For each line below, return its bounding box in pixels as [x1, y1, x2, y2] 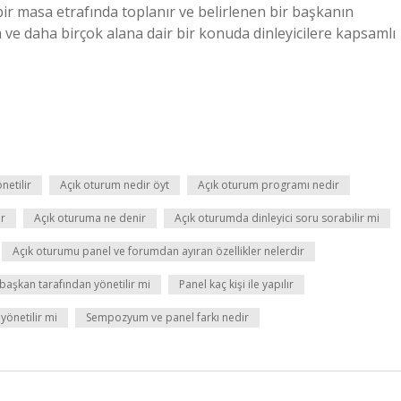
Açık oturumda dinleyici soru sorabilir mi [175, 210, 380, 226]
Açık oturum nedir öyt [60, 177, 169, 192]
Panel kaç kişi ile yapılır [179, 277, 294, 292]
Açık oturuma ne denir [34, 210, 146, 226]
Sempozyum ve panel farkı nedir [86, 310, 249, 325]
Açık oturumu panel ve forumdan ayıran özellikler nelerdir [13, 243, 304, 259]
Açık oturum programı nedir [198, 177, 339, 192]
